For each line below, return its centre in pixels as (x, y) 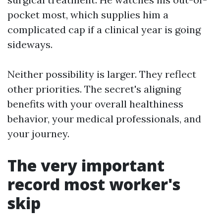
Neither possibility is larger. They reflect (102, 74)
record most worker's (94, 184)
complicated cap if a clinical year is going (104, 29)
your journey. (38, 134)
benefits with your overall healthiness (95, 104)
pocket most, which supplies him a (88, 15)
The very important (86, 165)
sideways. (30, 44)
